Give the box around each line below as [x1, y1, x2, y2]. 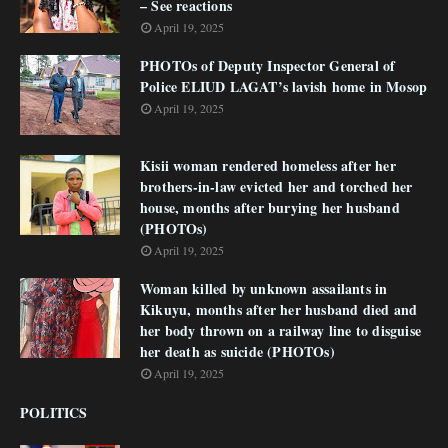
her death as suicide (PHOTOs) [140, 341, 335, 363]
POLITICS [20, 402, 88, 424]
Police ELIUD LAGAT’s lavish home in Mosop [140, 76, 428, 98]
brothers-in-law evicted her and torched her [140, 176, 413, 198]
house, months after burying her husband [140, 197, 400, 219]
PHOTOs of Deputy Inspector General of [140, 55, 396, 77]
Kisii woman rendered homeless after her [140, 155, 396, 177]
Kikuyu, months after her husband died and [140, 299, 418, 321]
